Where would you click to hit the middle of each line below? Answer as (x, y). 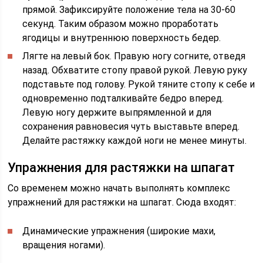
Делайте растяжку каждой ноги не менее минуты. (135, 141)
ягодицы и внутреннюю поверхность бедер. (122, 38)
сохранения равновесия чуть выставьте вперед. (131, 127)
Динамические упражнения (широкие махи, (119, 231)
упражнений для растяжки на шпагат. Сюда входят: (122, 202)
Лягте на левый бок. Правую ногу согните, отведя (134, 56)
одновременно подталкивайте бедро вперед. (123, 98)
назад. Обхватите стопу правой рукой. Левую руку (135, 70)
